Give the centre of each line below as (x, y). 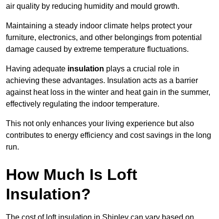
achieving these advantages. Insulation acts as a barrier (102, 81)
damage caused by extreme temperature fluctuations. (97, 49)
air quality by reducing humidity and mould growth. (93, 6)
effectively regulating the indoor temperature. (83, 104)
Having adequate (37, 69)
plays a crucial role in (142, 69)
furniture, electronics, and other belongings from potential (104, 38)
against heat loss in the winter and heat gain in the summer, (108, 92)
